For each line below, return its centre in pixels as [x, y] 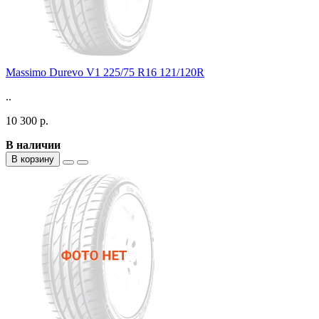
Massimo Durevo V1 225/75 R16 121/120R [105, 72]
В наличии [33, 145]
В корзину [33, 159]
